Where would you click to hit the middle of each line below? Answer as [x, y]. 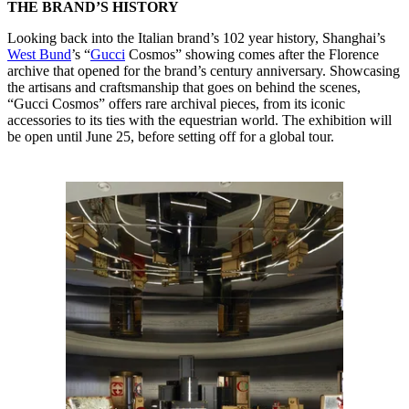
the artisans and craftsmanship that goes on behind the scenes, [184, 87]
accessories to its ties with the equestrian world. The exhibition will [199, 120]
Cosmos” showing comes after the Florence [252, 54]
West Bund [39, 54]
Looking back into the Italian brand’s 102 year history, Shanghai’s [196, 37]
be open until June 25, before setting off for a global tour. [171, 136]
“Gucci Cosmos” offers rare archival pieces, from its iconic [176, 103]
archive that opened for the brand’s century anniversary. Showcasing [204, 70]
